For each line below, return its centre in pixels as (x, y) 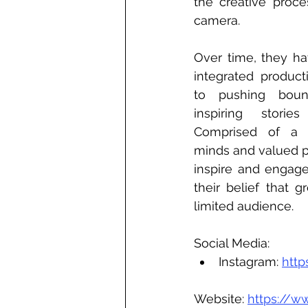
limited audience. (244, 206)
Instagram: (250, 262)
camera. (219, 20)
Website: (221, 299)
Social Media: (232, 243)
